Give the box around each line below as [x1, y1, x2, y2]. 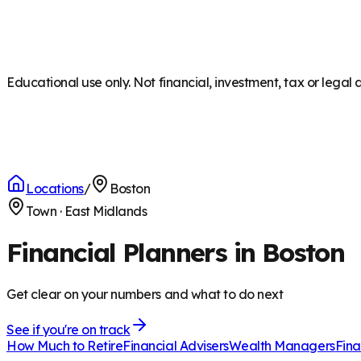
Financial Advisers [122, 337, 229, 354]
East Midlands [64, 203, 147, 219]
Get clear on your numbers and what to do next [6, 285, 284, 302]
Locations [26, 180, 84, 197]
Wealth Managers [228, 337, 335, 354]
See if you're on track [6, 321, 131, 338]
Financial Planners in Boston [6, 236, 345, 269]
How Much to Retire [6, 337, 123, 354]
